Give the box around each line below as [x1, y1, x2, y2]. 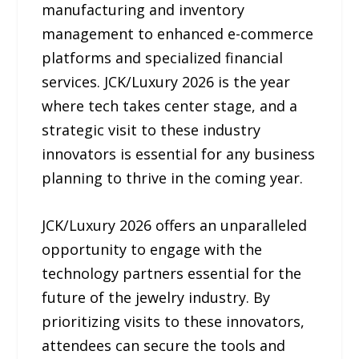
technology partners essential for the [42, 263, 302, 283]
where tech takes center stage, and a [42, 95, 298, 115]
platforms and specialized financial [42, 47, 284, 67]
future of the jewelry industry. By [42, 287, 271, 307]
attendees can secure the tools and [42, 335, 286, 355]
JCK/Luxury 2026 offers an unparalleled [42, 215, 308, 235]
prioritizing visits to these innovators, [42, 311, 305, 331]
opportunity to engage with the [42, 239, 263, 259]
